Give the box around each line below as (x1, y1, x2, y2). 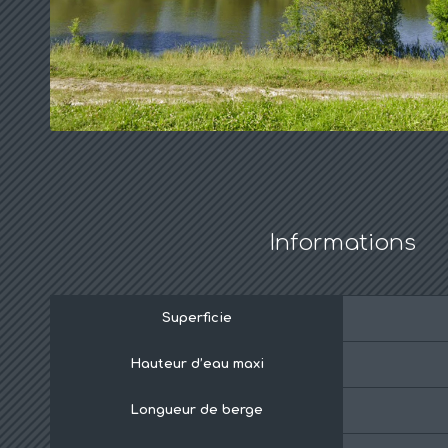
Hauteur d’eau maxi (129, 356, 264, 371)
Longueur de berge (130, 402, 263, 417)
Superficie (161, 310, 232, 325)
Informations (269, 229, 416, 255)
